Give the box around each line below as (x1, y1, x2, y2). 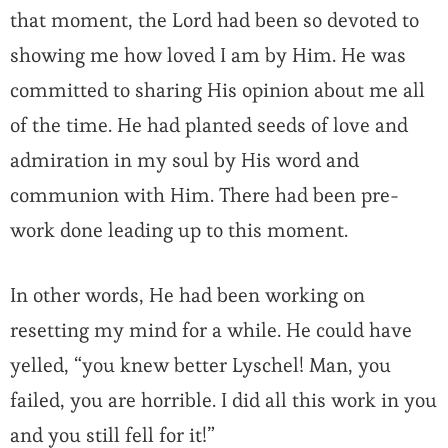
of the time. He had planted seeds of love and (10, 112, 408, 139)
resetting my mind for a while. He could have (10, 317, 412, 344)
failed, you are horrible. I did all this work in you (10, 387, 437, 414)
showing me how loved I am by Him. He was (10, 42, 406, 69)
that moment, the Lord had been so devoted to (10, 7, 419, 34)
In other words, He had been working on (10, 282, 365, 309)
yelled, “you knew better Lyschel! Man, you (10, 352, 391, 379)
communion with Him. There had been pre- (10, 182, 399, 209)
